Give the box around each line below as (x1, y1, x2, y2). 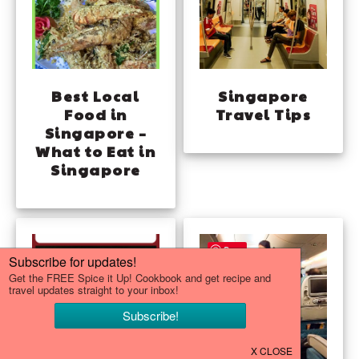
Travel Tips (215, 104, 312, 125)
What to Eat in (35, 141, 156, 162)
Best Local (51, 86, 140, 107)
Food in (64, 104, 127, 125)
